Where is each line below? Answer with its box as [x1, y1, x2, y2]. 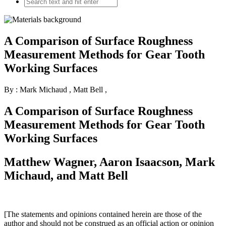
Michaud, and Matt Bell [4, 168, 128, 182]
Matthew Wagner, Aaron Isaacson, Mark [4, 155, 215, 168]
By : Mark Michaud [4, 85, 69, 94]
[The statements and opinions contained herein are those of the [4, 209, 202, 218]
